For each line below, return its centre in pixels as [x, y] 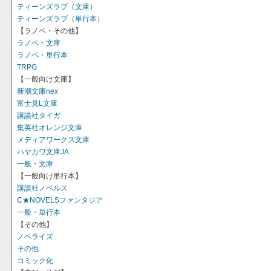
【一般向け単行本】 [50, 176]
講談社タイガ [39, 116]
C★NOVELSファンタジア [60, 200]
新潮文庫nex [38, 91]
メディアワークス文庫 [53, 140]
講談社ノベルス [42, 188]
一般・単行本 [39, 212]
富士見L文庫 [37, 103]
